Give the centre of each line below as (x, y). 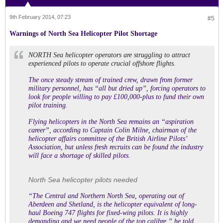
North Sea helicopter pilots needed (83, 180)
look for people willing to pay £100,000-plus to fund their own (116, 97)
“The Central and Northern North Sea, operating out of (106, 196)
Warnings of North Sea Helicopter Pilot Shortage (83, 34)
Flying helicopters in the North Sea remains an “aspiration (111, 122)
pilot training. (48, 105)
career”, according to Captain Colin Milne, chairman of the (112, 130)
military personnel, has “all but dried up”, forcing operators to (117, 88)
